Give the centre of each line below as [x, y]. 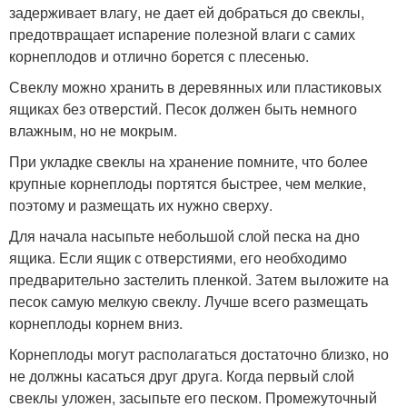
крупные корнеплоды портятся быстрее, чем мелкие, [188, 183]
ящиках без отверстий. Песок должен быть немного [183, 108]
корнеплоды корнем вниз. [96, 323]
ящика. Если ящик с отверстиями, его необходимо [178, 257]
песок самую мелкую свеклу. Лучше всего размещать [189, 301]
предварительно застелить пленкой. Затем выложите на [199, 279]
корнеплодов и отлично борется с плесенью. [159, 55]
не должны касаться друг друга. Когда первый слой [182, 375]
